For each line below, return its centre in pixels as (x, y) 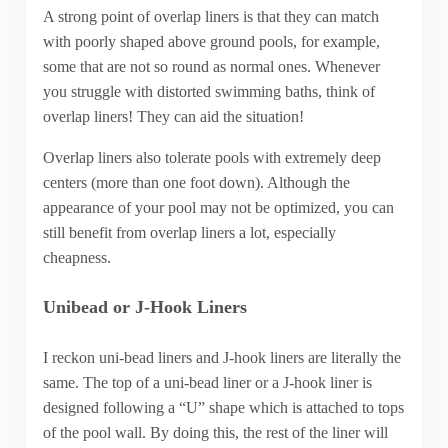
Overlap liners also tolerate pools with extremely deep (211, 157)
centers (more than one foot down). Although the (196, 182)
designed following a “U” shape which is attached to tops (223, 407)
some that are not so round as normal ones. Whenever (211, 66)
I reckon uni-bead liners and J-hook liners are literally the (221, 357)
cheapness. (76, 257)
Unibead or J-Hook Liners (144, 307)
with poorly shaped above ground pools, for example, (211, 41)
